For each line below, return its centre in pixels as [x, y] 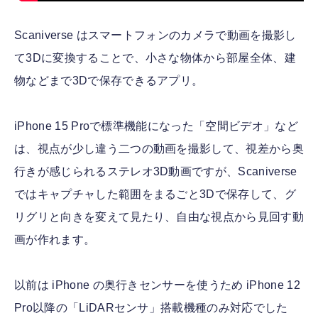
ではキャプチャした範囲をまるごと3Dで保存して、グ [155, 194]
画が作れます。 [55, 239]
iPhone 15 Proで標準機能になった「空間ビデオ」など [156, 126]
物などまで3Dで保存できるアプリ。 [109, 80]
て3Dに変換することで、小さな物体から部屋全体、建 [155, 57]
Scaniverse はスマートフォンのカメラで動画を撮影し [155, 35]
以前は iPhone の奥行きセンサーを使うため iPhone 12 [157, 285]
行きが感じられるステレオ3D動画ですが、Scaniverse [156, 171]
